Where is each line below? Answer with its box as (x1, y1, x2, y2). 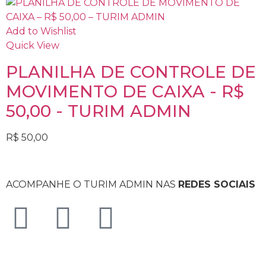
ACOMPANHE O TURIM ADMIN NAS (6, 179, 178, 191)
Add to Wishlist (6, 25, 77, 37)
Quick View (6, 39, 59, 51)
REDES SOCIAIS (178, 179, 255, 191)
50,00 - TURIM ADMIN (6, 100, 191, 121)
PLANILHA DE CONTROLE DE (6, 61, 256, 82)
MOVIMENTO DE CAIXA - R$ (6, 81, 244, 102)
